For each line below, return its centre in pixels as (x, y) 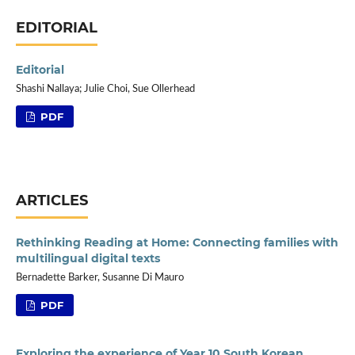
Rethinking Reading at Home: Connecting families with (177, 242)
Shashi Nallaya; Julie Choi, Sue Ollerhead (105, 89)
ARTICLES (52, 200)
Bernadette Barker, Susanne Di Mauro (99, 277)
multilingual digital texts (88, 258)
